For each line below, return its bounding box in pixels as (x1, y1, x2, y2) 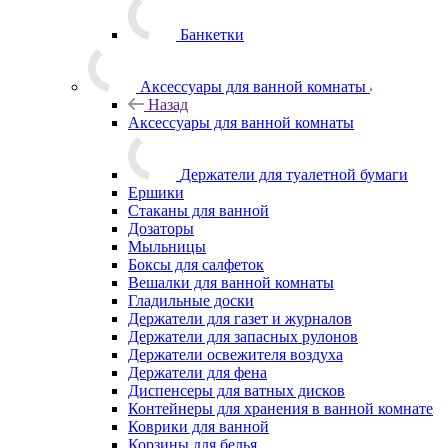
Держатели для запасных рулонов (128, 327, 358, 345)
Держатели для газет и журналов (128, 309, 352, 327)
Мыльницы (128, 237, 206, 255)
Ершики (128, 183, 184, 201)
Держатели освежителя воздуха (128, 345, 343, 363)
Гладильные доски (128, 291, 254, 309)
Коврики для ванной (128, 417, 269, 435)
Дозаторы (128, 219, 194, 237)
